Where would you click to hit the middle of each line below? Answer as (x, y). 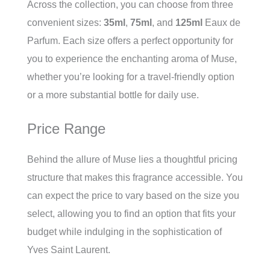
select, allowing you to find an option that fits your (131, 213)
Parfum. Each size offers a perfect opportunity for (130, 40)
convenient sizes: (65, 22)
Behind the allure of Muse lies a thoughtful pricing (132, 159)
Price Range (66, 128)
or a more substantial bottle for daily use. (113, 95)
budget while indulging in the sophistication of (124, 231)
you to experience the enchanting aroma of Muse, (132, 58)
